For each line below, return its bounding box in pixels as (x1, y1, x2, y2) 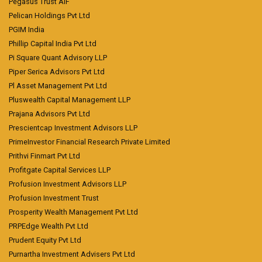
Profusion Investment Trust (9, 194, 99, 202)
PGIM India (9, 25, 44, 34)
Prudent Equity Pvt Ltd (9, 236, 81, 244)
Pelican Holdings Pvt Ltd (9, 11, 90, 20)
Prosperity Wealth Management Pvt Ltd (9, 208, 138, 216)
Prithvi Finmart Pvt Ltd (9, 151, 80, 160)
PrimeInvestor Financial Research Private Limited (9, 137, 170, 146)
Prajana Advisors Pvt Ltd (9, 109, 90, 118)
